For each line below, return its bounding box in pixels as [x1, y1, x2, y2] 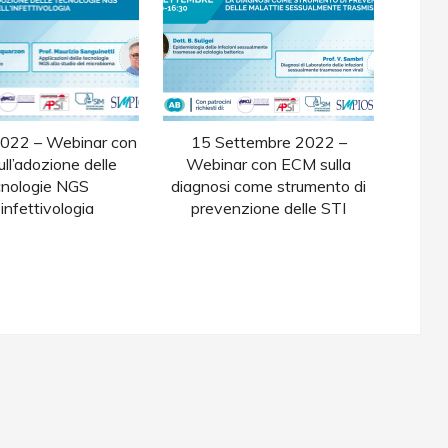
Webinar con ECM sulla [186, 154, 352, 175]
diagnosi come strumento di [171, 176, 367, 197]
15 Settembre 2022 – [190, 132, 347, 153]
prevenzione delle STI [191, 198, 347, 219]
